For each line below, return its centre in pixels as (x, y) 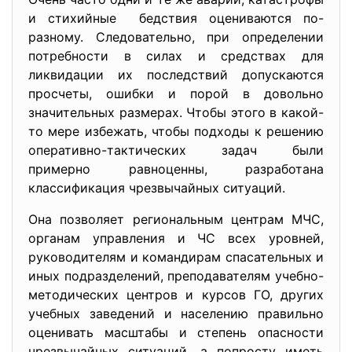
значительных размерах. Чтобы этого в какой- (176, 112)
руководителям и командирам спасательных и (176, 257)
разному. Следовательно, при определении (176, 37)
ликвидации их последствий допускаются (176, 75)
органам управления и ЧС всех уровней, (176, 238)
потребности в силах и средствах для (176, 56)
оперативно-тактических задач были (176, 150)
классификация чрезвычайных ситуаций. (157, 188)
